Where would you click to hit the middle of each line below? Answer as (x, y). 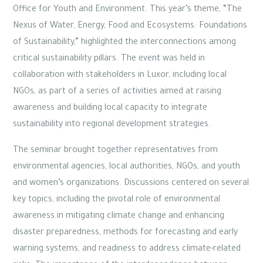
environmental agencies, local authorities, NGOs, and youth (127, 168)
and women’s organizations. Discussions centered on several (131, 184)
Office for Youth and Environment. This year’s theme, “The (127, 10)
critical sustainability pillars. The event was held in (109, 60)
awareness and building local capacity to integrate (110, 109)
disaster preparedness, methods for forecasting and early (125, 233)
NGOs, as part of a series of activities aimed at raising (117, 92)
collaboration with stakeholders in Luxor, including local (120, 76)
